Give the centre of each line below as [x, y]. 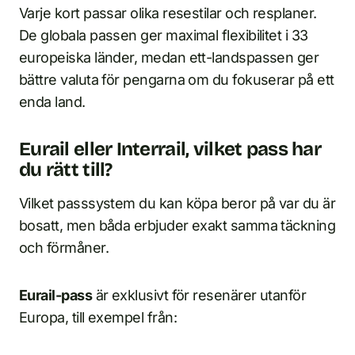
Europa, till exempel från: [98, 317]
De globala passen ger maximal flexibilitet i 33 [164, 35]
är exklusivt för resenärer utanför [199, 295]
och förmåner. [64, 248]
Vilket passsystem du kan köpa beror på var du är [177, 203]
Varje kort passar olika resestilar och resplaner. [168, 13]
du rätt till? [66, 170]
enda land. [52, 102]
